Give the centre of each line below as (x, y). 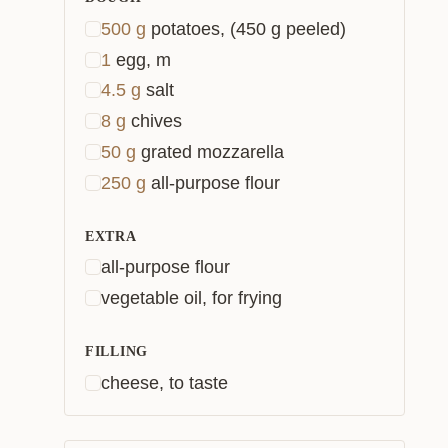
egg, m (143, 59)
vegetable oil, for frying (191, 298)
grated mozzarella (212, 151)
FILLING (116, 351)
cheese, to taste (164, 382)
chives (156, 121)
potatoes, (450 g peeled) (248, 28)
